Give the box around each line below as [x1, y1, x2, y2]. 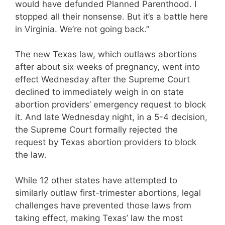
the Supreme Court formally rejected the [15, 125, 178, 135]
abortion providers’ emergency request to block [15, 99, 206, 110]
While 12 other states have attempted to [15, 175, 177, 185]
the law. [15, 150, 47, 160]
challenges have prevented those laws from [15, 200, 191, 210]
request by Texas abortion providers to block [15, 137, 196, 148]
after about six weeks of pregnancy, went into [15, 62, 200, 72]
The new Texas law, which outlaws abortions [15, 49, 197, 60]
